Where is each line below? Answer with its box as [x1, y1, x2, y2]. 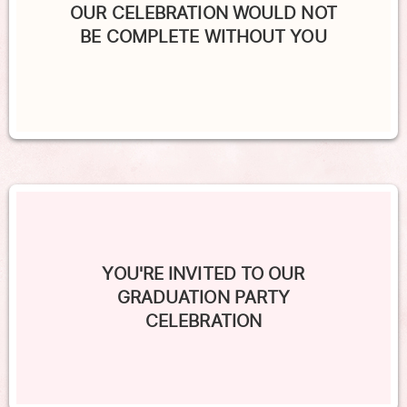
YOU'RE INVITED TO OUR [102, 261, 305, 287]
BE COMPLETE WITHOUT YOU [80, 24, 327, 50]
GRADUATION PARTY [116, 284, 291, 311]
